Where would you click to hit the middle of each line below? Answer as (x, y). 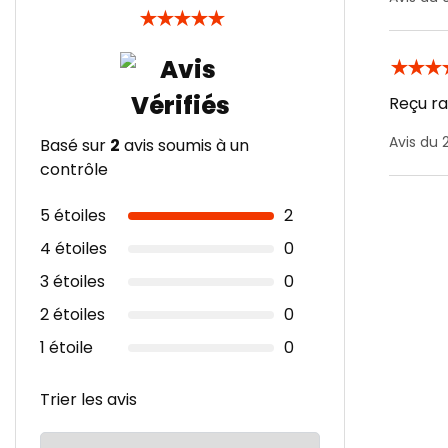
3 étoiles (72, 281)
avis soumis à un (184, 145)
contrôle (74, 169)
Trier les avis (88, 399)
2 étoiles (72, 314)
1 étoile (66, 347)
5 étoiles (73, 215)
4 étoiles (73, 248)
